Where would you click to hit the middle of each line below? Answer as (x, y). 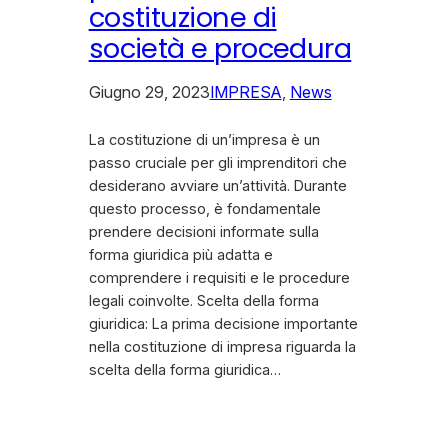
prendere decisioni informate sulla (203, 232)
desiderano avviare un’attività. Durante (217, 186)
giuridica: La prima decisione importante (223, 324)
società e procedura (220, 49)
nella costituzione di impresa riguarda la (222, 347)
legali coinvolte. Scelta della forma (203, 301)
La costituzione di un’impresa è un (204, 140)
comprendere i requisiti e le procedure (219, 278)
